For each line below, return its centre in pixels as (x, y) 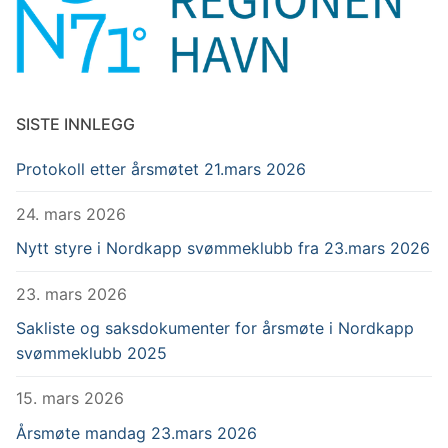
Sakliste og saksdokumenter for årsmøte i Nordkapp (215, 328)
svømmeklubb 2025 (91, 353)
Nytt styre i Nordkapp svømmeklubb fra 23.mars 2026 (223, 248)
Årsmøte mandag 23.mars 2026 (136, 432)
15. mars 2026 (70, 398)
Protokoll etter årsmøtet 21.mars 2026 (161, 168)
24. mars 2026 (71, 213)
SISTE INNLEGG (75, 123)
